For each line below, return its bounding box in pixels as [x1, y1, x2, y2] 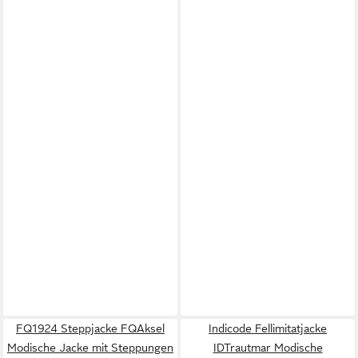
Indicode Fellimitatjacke [209, 321, 327, 335]
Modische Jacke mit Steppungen [7, 340, 173, 354]
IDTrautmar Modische [213, 340, 323, 354]
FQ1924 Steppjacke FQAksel [16, 321, 165, 335]
